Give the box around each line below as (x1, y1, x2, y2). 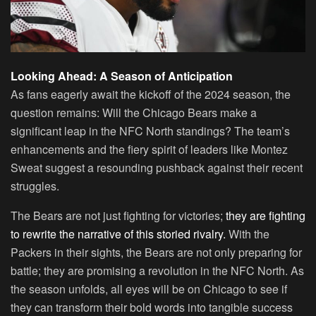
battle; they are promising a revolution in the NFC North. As (11, 262, 304, 279)
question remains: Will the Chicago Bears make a (11, 104, 257, 121)
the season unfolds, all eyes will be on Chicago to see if (11, 281, 287, 298)
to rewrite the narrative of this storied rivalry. (11, 226, 226, 243)
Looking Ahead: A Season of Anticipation (11, 68, 233, 85)
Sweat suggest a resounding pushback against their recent (11, 159, 303, 176)
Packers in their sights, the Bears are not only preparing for (11, 244, 302, 261)
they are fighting (226, 207, 305, 224)
